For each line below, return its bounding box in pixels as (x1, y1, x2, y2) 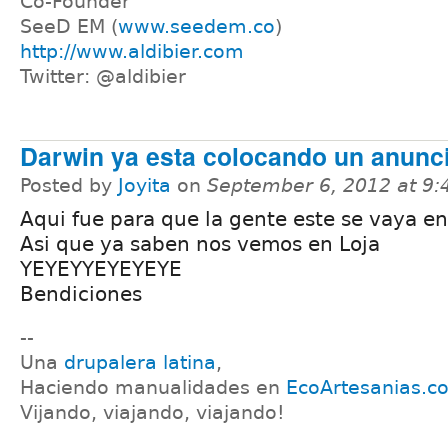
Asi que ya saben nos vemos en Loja (20, 232, 380, 257)
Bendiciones (20, 282, 142, 307)
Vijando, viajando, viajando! (20, 402, 285, 424)
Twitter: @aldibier (20, 65, 186, 87)
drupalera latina (64, 352, 216, 374)
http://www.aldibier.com (20, 40, 244, 62)
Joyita (118, 175, 171, 197)
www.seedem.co (118, 15, 275, 37)
